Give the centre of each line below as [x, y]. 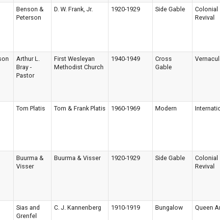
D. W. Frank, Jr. [73, 9]
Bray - [24, 67]
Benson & [30, 9]
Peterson [29, 17]
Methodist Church [79, 67]
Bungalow [169, 207]
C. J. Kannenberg [78, 207]
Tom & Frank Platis [80, 108]
